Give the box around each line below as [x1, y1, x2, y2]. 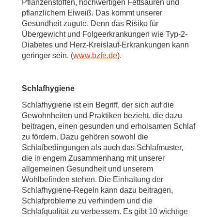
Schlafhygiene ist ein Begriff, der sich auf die [22, 101, 174, 109]
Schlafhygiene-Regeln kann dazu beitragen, [22, 186, 173, 194]
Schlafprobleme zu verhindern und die [22, 197, 153, 205]
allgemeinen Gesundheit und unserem [22, 165, 153, 173]
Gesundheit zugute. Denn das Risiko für [22, 19, 158, 28]
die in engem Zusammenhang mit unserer [22, 154, 165, 162]
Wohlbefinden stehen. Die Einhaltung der [22, 175, 163, 184]
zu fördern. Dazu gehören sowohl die [22, 133, 148, 141]
